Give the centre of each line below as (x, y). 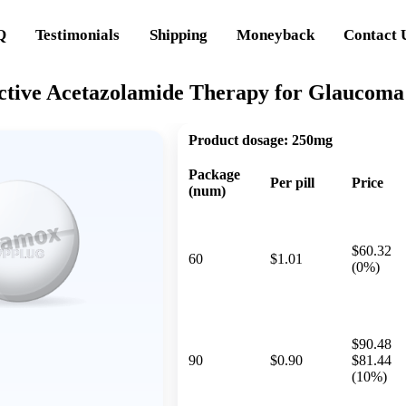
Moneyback (276, 34)
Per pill (292, 182)
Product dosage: (238, 140)
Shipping (178, 34)
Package (214, 174)
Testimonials (78, 34)
